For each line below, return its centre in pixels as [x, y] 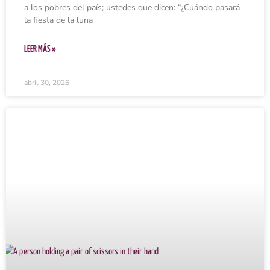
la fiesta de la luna [58, 20]
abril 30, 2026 [47, 82]
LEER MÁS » [40, 49]
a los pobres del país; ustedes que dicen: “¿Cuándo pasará [132, 7]
